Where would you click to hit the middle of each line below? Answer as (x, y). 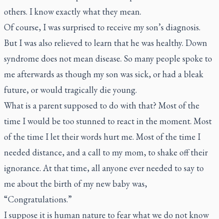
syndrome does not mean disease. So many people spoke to (108, 58)
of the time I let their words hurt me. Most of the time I (102, 137)
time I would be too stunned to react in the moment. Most (108, 121)
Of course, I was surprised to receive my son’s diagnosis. (102, 27)
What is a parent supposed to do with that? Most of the (102, 105)
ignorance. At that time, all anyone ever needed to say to (104, 168)
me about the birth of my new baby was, (76, 184)
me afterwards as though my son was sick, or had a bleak (104, 74)
